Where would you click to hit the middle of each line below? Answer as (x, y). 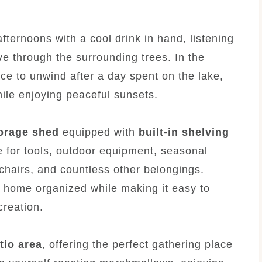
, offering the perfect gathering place (137, 244)
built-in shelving (184, 132)
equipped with (99, 132)
